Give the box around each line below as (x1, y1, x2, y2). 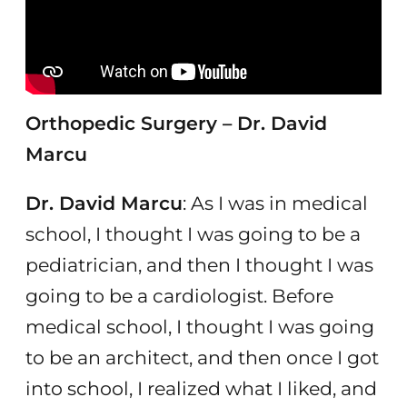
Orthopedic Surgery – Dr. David (25, 111, 327, 134)
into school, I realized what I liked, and (25, 377, 377, 401)
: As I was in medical (182, 192, 368, 215)
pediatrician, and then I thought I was (25, 253, 373, 277)
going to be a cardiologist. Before (25, 284, 333, 308)
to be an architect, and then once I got (25, 346, 379, 370)
